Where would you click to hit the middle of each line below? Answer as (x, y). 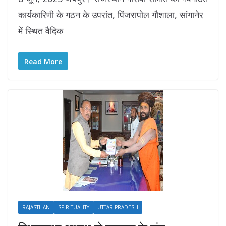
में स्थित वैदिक (41, 31)
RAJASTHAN (36, 207)
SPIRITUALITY (74, 207)
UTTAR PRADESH (118, 207)
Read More (43, 61)
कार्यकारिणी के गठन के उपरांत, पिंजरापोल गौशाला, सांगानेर (111, 14)
